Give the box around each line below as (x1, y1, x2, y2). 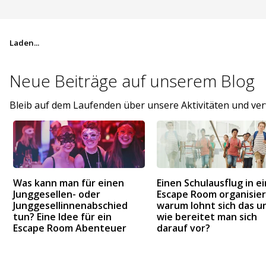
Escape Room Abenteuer (13, 221, 126, 235)
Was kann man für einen (13, 176, 124, 189)
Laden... (9, 37, 39, 48)
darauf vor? (157, 221, 210, 235)
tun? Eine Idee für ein (13, 210, 112, 223)
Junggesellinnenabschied (13, 198, 128, 212)
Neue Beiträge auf (9, 69, 150, 92)
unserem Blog (150, 69, 255, 92)
